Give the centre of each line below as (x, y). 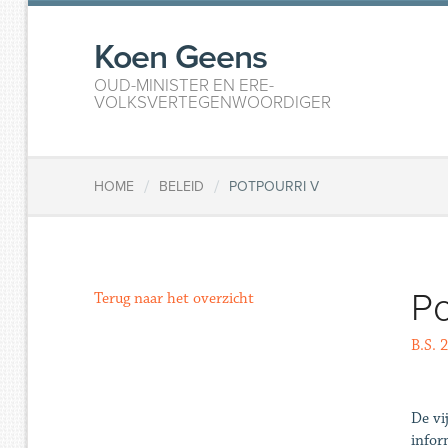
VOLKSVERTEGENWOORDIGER (213, 102)
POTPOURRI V (274, 187)
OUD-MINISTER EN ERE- (184, 85)
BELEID (182, 187)
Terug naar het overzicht (174, 298)
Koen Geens (181, 57)
